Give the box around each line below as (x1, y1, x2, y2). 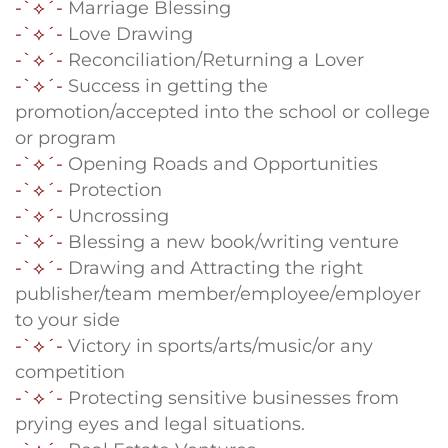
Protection (68, 178, 162, 201)
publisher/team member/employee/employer (15, 282, 421, 305)
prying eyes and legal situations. (15, 412, 305, 435)
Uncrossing (68, 204, 169, 227)
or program (15, 126, 116, 149)
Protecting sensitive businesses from (63, 386, 399, 409)
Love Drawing (63, 22, 193, 45)
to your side (15, 308, 120, 331)
